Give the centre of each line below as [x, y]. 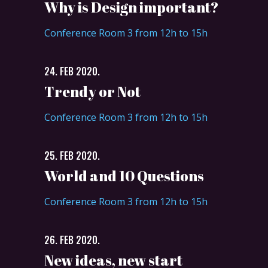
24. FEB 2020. [72, 71]
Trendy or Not [92, 91]
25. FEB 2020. [72, 155]
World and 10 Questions [124, 176]
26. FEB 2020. [72, 240]
